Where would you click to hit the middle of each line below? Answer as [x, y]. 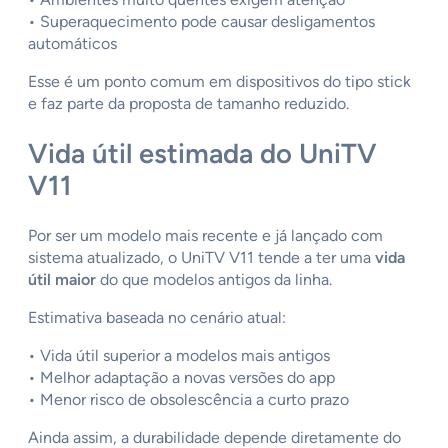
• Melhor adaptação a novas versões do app [181, 377]
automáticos [72, 44]
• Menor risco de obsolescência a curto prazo [188, 399]
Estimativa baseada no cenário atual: [157, 317]
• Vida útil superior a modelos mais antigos [179, 355]
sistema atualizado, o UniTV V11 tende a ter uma [201, 257]
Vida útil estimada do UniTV [202, 154]
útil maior [62, 279]
